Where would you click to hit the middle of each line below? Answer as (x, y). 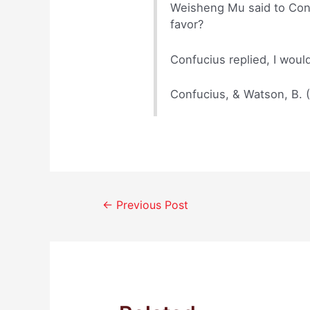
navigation (109, 217)
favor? (187, 25)
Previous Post (150, 206)
